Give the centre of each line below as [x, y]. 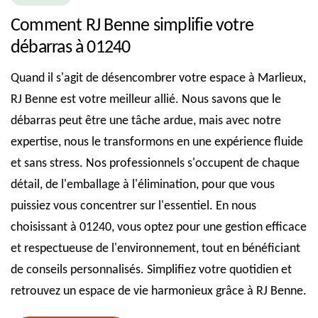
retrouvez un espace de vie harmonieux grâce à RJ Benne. [159, 291]
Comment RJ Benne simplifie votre [132, 26]
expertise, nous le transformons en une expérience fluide [157, 142]
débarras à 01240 [71, 48]
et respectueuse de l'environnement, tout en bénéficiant [155, 248]
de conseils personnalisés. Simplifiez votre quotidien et [151, 270]
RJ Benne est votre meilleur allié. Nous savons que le [146, 99]
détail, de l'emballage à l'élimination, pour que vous [143, 185]
